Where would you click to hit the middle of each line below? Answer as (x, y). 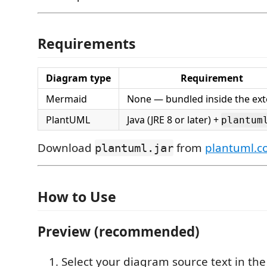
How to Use (77, 196)
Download (66, 148)
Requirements (87, 44)
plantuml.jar (134, 148)
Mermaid (66, 99)
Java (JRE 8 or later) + (174, 120)
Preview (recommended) (119, 232)
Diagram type (78, 78)
